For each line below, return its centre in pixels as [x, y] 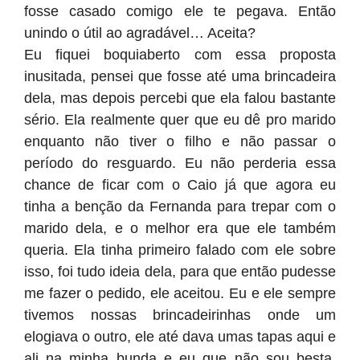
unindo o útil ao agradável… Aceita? [140, 33]
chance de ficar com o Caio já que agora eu [180, 185]
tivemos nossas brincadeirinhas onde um [180, 315]
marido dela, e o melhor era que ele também [180, 228]
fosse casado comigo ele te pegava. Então [180, 11]
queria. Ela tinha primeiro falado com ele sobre [180, 250]
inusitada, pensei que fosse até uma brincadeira [180, 76]
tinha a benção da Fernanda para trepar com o [180, 207]
